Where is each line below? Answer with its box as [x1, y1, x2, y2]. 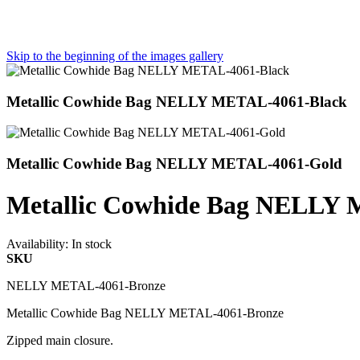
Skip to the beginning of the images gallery [6, 48, 223, 63]
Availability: [6, 236, 68, 251]
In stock [72, 236, 112, 251]
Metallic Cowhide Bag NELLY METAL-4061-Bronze [6, 305, 284, 320]
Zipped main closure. [6, 333, 113, 347]
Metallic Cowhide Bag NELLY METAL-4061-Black [6, 92, 347, 110]
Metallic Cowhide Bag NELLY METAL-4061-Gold [6, 155, 342, 173]
